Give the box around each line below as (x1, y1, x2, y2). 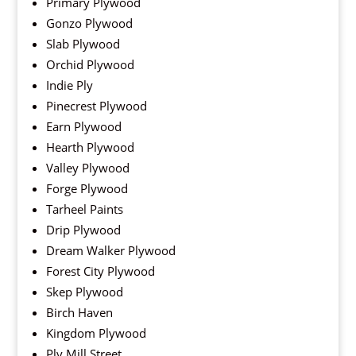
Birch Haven (45, 304, 113, 320)
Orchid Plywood (45, 56, 134, 72)
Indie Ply (45, 77, 93, 93)
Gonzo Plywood (45, 15, 133, 31)
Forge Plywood (45, 180, 128, 196)
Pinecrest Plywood (45, 98, 147, 114)
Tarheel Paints (45, 201, 123, 217)
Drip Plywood (45, 222, 121, 238)
